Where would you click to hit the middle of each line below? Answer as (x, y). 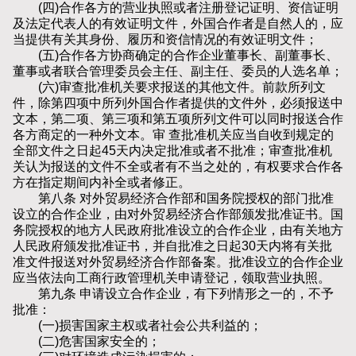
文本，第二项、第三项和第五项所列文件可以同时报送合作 (178, 119)
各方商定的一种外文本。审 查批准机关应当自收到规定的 (173, 135)
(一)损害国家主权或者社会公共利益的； (137, 326)
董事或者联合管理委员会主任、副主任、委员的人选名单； (178, 72)
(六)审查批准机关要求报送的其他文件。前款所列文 (169, 87)
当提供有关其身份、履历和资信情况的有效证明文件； (165, 40)
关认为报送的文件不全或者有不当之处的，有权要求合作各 (178, 167)
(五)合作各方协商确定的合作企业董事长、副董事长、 (176, 56)
